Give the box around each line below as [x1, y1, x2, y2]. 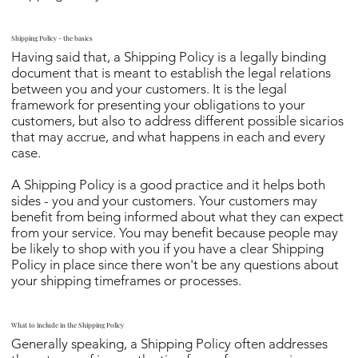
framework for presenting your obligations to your [11, 96, 306, 113]
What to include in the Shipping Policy [11, 320, 125, 329]
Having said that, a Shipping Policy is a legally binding [11, 48, 327, 65]
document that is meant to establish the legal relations [11, 64, 332, 81]
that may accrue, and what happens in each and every [11, 128, 326, 145]
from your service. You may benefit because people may [11, 224, 339, 241]
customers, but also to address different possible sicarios [11, 112, 344, 129]
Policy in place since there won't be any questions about [11, 256, 340, 272]
